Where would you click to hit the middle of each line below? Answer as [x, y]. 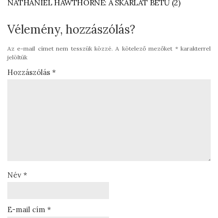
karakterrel [194, 48]
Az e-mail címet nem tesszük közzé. [60, 48]
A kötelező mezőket [145, 48]
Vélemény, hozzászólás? [71, 29]
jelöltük [17, 57]
